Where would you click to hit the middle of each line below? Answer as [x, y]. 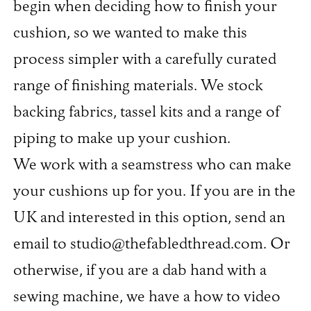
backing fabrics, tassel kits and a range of [146, 112]
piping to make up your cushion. [121, 138]
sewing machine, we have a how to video [146, 297]
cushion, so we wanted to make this [130, 33]
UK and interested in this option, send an [149, 218]
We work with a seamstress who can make [152, 165]
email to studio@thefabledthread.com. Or [151, 244]
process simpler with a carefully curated [144, 59]
